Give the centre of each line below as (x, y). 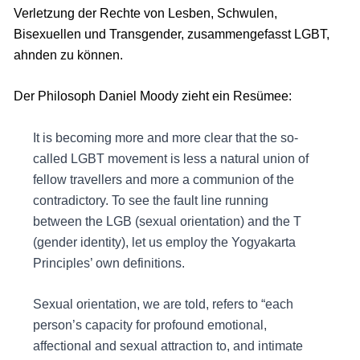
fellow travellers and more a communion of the (163, 179)
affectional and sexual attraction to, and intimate (168, 346)
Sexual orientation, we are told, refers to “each (163, 305)
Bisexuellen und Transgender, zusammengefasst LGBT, (171, 34)
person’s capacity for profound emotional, (149, 325)
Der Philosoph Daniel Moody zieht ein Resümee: (152, 96)
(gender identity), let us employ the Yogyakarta (164, 242)
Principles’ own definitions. (108, 263)
